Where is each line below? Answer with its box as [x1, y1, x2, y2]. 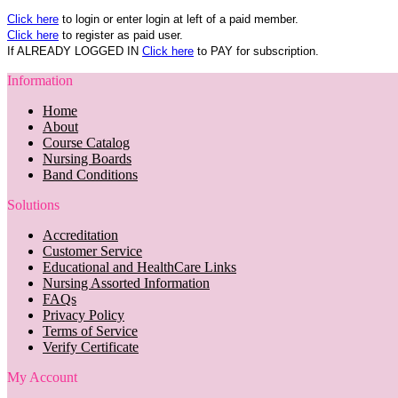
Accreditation [43, 227, 118, 243]
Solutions [7, 196, 60, 212]
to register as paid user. [59, 28, 183, 42]
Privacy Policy [43, 306, 124, 322]
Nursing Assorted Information [43, 275, 210, 291]
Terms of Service [43, 322, 138, 338]
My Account [7, 369, 77, 385]
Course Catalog [43, 134, 130, 150]
